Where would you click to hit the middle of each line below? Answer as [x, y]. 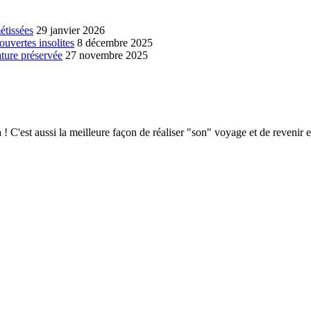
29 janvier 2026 [70, 30]
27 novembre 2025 [107, 55]
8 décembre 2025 [115, 42]
